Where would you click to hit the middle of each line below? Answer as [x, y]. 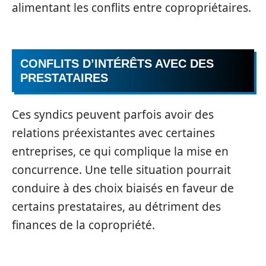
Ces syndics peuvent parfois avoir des [113, 114]
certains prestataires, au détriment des [116, 206]
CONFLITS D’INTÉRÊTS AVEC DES [117, 64]
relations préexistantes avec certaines [113, 133]
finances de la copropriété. [83, 225]
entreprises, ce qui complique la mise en [120, 151]
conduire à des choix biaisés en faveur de [123, 188]
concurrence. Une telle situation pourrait [121, 170]
